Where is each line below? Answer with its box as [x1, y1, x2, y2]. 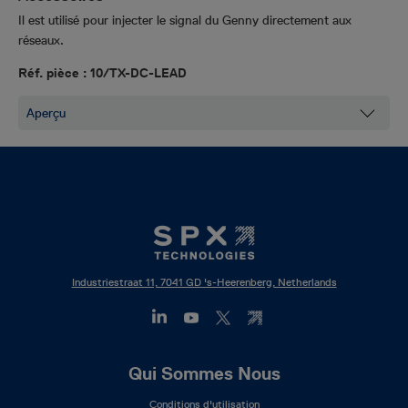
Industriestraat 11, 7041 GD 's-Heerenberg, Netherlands [71, 274, 337, 290]
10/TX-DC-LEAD [90, 65, 187, 81]
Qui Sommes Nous [127, 362, 280, 384]
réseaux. [18, 32, 64, 48]
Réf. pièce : [18, 65, 90, 81]
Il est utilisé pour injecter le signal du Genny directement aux [18, 12, 352, 28]
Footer [18, 362, 74, 384]
